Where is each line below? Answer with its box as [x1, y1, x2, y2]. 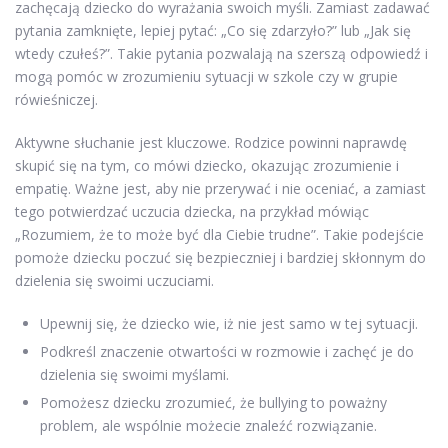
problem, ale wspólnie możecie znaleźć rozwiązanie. [40, 415, 377, 435]
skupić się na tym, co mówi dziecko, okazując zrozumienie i [15, 155, 399, 175]
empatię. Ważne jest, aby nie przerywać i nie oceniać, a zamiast [15, 178, 426, 198]
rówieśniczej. [15, 89, 98, 109]
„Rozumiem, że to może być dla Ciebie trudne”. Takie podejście [15, 224, 424, 244]
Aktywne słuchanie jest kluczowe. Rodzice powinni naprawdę [15, 132, 407, 152]
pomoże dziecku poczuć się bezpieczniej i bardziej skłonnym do [15, 247, 426, 267]
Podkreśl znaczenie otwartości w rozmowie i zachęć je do [40, 341, 414, 361]
